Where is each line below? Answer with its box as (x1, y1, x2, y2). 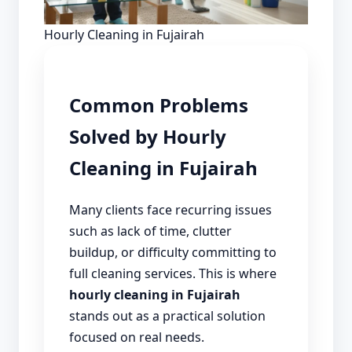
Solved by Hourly (69, 123, 226, 150)
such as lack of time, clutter (69, 222, 232, 240)
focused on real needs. (69, 328, 204, 346)
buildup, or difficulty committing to (69, 243, 277, 261)
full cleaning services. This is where (69, 264, 277, 282)
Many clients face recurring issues (69, 200, 272, 218)
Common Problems (69, 92, 248, 119)
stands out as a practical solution (69, 306, 266, 324)
